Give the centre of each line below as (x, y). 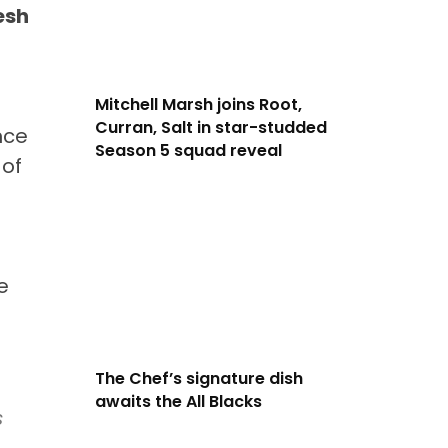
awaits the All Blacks (178, 401)
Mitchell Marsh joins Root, (198, 104)
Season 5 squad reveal (188, 150)
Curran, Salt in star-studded (210, 127)
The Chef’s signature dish (198, 378)
